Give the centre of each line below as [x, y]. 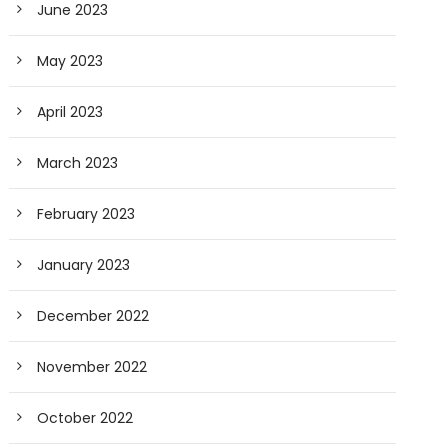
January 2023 [84, 265]
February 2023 [86, 214]
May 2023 [70, 61]
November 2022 [92, 367]
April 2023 [70, 112]
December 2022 [93, 316]
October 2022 [85, 418]
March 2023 [78, 163]
